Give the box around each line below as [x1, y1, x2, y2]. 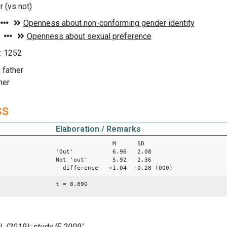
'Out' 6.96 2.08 [56, 148, 152, 155]
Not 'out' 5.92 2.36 [56, 156, 152, 163]
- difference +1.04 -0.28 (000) [56, 164, 173, 171]
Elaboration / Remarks [56, 124, 141, 134]
